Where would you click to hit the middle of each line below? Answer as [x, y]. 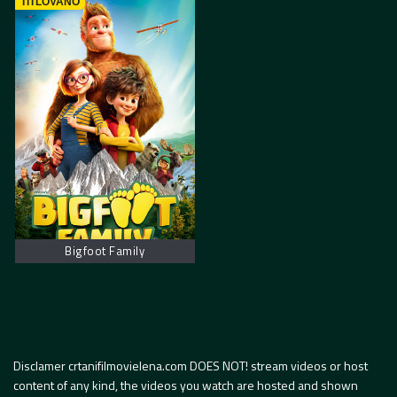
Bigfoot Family [105, 251]
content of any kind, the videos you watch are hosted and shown [186, 385]
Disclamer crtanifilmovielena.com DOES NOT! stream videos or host [191, 365]
